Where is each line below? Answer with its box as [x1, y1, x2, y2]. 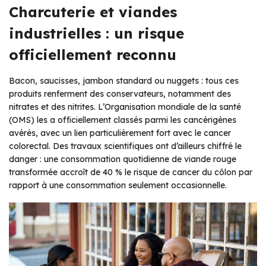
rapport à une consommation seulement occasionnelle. [9, 180, 227, 191]
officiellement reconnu [9, 46, 176, 64]
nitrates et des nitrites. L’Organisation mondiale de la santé [9, 102, 241, 113]
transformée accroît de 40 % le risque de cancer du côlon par [9, 167, 252, 178]
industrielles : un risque [9, 24, 184, 43]
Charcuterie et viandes [9, 3, 177, 21]
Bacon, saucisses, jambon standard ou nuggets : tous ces [9, 75, 239, 87]
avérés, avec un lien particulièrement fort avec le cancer [9, 128, 231, 139]
